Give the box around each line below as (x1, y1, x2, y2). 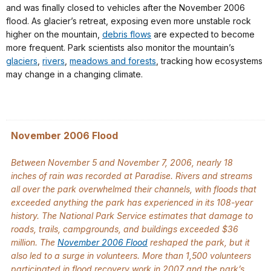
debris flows (102, 28, 151, 39)
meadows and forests (70, 55, 156, 66)
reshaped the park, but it (148, 237, 250, 247)
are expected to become (151, 28, 255, 39)
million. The (11, 237, 57, 247)
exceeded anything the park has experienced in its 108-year (11, 197, 253, 207)
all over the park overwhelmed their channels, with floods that (11, 183, 256, 194)
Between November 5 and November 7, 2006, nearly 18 (11, 157, 233, 168)
